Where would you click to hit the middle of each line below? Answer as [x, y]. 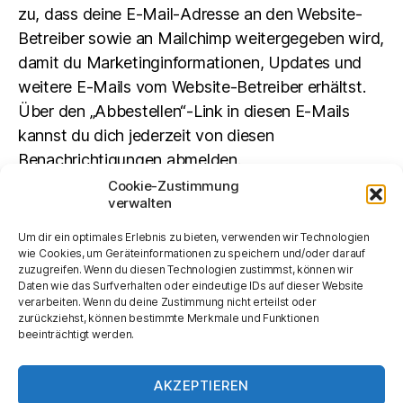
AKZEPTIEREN [201, 385]
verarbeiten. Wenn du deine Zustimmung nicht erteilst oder [167, 302]
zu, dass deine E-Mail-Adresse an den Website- [190, 14]
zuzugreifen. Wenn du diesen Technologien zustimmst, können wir [186, 269]
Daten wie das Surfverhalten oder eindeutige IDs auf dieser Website [191, 286]
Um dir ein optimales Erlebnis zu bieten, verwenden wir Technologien [194, 237]
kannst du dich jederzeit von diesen [146, 135]
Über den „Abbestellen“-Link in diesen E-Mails [184, 111]
